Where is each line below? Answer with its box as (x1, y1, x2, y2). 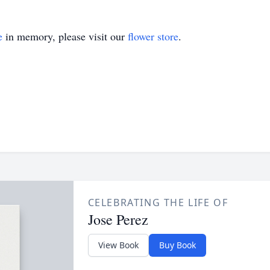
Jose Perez (87, 210, 148, 229)
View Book (98, 239, 139, 251)
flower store (128, 29, 178, 43)
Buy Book (159, 239, 196, 251)
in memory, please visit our (2, 29, 128, 43)
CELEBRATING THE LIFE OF (87, 196, 228, 209)
